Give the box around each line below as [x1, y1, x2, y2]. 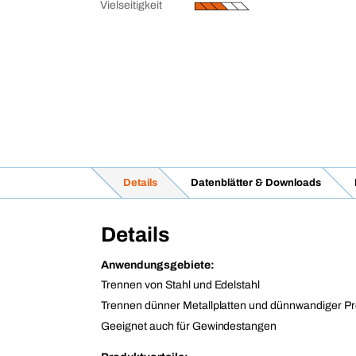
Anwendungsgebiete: [101, 259, 215, 271]
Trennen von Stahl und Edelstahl [101, 279, 261, 291]
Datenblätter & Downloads [190, 177, 321, 188]
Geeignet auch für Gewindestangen [101, 320, 277, 332]
